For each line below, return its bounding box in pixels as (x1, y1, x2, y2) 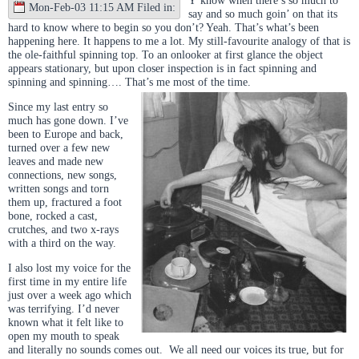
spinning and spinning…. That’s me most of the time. (8, 75, 251, 88)
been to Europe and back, (8, 127, 123, 140)
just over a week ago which (8, 288, 131, 302)
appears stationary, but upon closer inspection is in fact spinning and (8, 61, 317, 75)
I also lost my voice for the (8, 261, 131, 275)
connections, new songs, (8, 167, 117, 181)
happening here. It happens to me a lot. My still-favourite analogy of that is (8, 34, 350, 47)
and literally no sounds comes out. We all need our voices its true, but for (8, 343, 344, 357)
